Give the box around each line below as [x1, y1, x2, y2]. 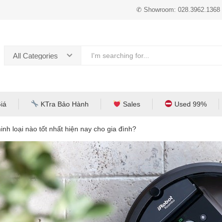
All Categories [13, 52, 58, 60]
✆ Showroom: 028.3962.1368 [136, 6, 220, 13]
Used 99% [172, 100, 207, 108]
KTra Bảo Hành [38, 100, 89, 108]
